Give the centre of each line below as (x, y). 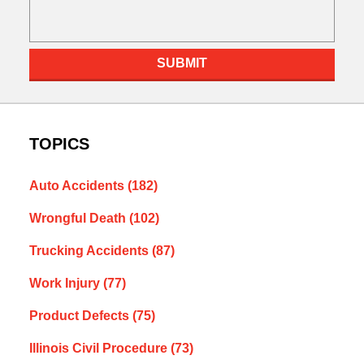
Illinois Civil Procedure (100, 349)
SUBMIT (182, 63)
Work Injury (66, 284)
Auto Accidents (78, 186)
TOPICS (59, 144)
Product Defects (80, 316)
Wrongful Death (79, 219)
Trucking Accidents (90, 251)
